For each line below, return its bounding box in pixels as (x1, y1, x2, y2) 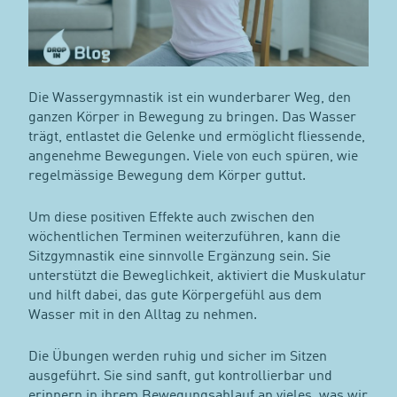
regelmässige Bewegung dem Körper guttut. (27, 169, 306, 184)
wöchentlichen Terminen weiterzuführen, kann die (27, 230, 340, 245)
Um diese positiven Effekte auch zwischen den (27, 211, 315, 226)
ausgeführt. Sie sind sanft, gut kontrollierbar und (27, 370, 332, 385)
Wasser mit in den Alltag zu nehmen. (27, 308, 257, 323)
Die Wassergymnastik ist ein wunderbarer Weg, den (27, 91, 351, 106)
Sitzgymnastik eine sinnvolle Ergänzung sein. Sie (27, 250, 331, 265)
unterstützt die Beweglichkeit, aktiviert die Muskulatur (27, 269, 366, 284)
